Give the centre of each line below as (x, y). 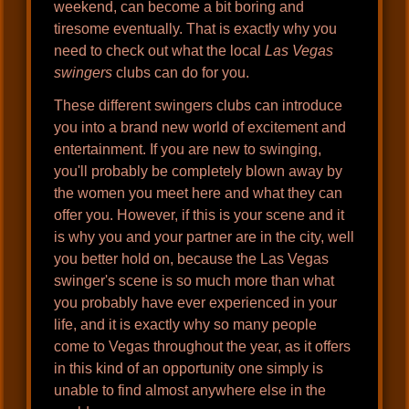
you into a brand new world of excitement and (200, 128)
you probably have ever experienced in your (196, 303)
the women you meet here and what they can (199, 194)
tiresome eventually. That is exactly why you (196, 29)
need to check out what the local (160, 51)
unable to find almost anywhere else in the (190, 391)
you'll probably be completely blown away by (199, 172)
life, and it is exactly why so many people (186, 325)
